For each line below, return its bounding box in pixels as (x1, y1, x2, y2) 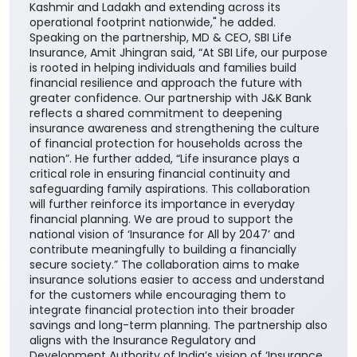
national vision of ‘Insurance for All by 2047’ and (29, 307, 295, 324)
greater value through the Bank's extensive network (29, 19, 316, 36)
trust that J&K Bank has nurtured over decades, (29, 49, 293, 66)
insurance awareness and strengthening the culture (29, 201, 320, 218)
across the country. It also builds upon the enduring (29, 34, 316, 51)
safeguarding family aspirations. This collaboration (29, 261, 310, 278)
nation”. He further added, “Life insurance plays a (29, 231, 300, 248)
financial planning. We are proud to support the (29, 292, 293, 308)
